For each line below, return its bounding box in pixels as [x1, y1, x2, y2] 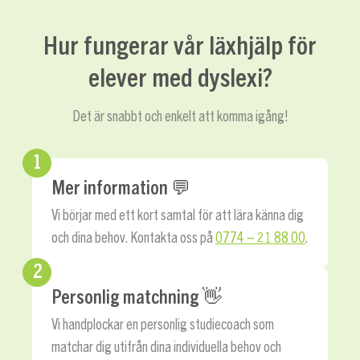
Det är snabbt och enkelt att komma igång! [72, 105, 288, 125]
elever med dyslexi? [88, 65, 272, 92]
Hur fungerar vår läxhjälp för [43, 33, 317, 59]
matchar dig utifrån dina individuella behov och [51, 336, 281, 355]
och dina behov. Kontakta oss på [51, 227, 215, 246]
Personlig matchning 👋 [51, 288, 222, 308]
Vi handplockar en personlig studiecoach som [51, 313, 274, 333]
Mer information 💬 [51, 178, 190, 198]
